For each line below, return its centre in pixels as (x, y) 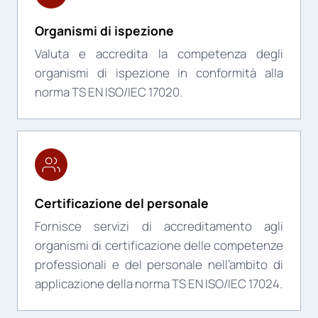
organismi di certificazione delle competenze (159, 245)
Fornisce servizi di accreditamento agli (159, 226)
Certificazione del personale (122, 203)
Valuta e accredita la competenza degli (159, 54)
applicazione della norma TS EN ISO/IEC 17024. (159, 283)
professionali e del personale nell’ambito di (159, 264)
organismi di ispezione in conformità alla (159, 73)
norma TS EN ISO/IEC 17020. (109, 92)
